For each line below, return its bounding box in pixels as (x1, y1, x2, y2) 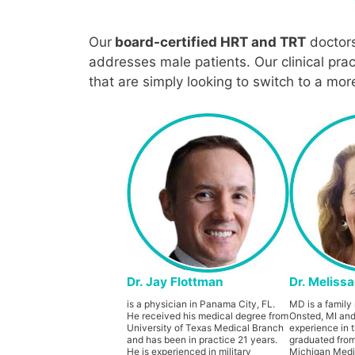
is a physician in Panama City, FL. (126, 297, 275, 310)
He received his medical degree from (126, 309, 288, 322)
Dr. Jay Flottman (126, 273, 223, 289)
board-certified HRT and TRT (112, 33, 306, 50)
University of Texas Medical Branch (126, 321, 284, 334)
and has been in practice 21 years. (126, 333, 277, 345)
